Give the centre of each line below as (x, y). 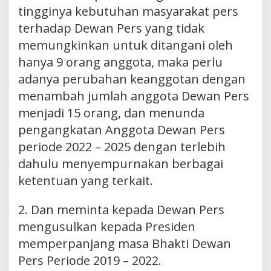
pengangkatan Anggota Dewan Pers (122, 129)
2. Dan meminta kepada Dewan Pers (121, 209)
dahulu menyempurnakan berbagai (121, 163)
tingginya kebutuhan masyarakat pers (128, 11)
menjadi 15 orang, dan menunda (111, 113)
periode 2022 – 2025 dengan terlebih (122, 146)
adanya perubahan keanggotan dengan (132, 79)
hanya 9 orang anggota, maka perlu (120, 62)
